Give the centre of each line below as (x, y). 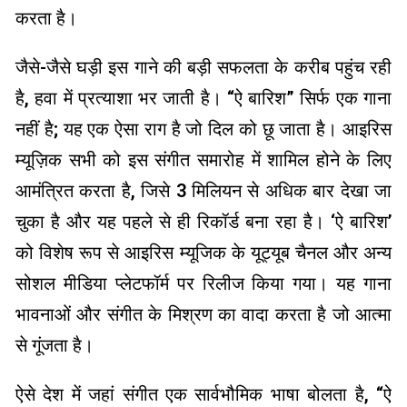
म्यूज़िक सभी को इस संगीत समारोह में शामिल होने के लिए (203, 160)
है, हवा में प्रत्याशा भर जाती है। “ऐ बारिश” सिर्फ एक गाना (203, 99)
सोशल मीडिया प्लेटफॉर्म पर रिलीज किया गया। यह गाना (203, 284)
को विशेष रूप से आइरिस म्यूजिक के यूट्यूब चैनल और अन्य (203, 253)
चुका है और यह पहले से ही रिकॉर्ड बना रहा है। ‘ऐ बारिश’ (203, 222)
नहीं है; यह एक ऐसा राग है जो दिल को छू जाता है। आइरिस (203, 129)
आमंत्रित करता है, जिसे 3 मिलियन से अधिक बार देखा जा (203, 191)
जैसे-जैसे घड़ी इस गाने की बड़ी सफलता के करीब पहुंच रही (203, 68)
